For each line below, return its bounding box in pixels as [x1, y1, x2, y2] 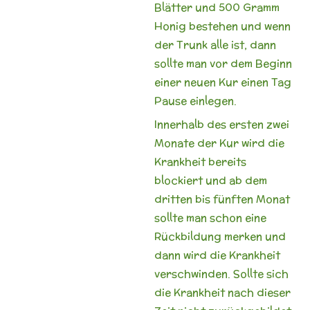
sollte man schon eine [154, 210, 266, 225]
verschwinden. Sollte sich [154, 266, 289, 281]
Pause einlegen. [154, 93, 237, 108]
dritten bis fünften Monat [154, 192, 290, 206]
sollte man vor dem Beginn [154, 55, 292, 71]
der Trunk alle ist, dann [154, 37, 276, 52]
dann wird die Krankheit [154, 248, 280, 262]
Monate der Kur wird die [154, 136, 284, 150]
